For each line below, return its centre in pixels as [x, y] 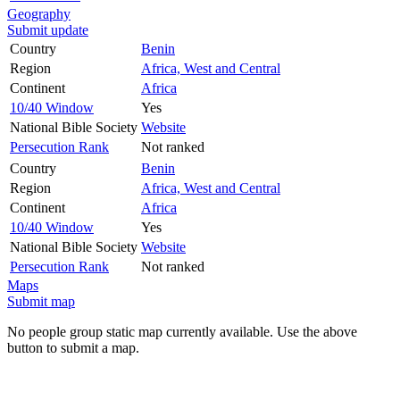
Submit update [48, 29]
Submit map [41, 301]
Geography [39, 13]
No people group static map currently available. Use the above [182, 331]
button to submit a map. [73, 347]
